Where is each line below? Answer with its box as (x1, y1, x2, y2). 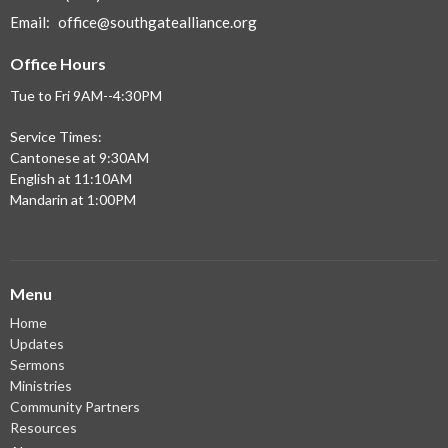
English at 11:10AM (10, 170, 132, 187)
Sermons (10, 355, 65, 373)
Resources (10, 418, 77, 436)
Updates (10, 334, 64, 352)
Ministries (10, 376, 72, 394)
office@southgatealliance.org (58, 12, 257, 31)
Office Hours (10, 53, 106, 73)
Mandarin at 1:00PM (10, 191, 136, 208)
